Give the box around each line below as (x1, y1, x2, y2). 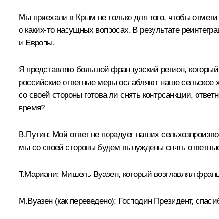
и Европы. (19, 38, 55, 47)
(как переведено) (55, 196, 114, 206)
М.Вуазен (19, 196, 55, 206)
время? (19, 103, 45, 112)
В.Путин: (19, 130, 50, 139)
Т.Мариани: (19, 169, 61, 179)
